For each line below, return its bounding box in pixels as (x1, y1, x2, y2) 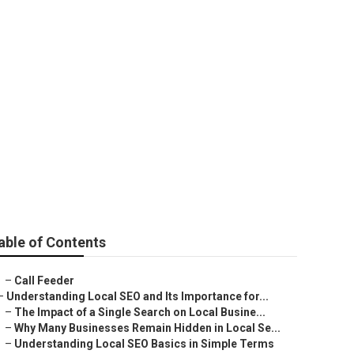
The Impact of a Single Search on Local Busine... (14, 306, 265, 318)
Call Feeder (14, 274, 74, 287)
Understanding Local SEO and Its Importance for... (6, 290, 269, 303)
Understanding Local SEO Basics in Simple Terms (14, 337, 274, 350)
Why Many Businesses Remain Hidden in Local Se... (14, 322, 281, 334)
